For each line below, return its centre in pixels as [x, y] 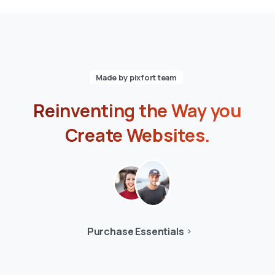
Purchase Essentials [135, 231]
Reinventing [84, 111]
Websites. [168, 135]
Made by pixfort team [136, 78]
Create [94, 135]
